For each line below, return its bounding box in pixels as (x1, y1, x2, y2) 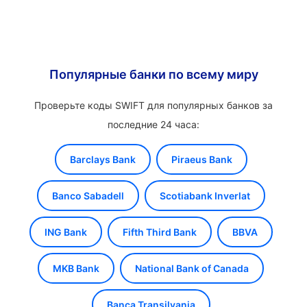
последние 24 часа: (108, 119, 199, 130)
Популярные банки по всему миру (49, 67, 258, 82)
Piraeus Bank (171, 153, 232, 165)
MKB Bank (53, 262, 99, 274)
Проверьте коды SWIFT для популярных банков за (34, 99, 273, 111)
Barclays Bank (69, 153, 136, 165)
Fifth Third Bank (122, 226, 197, 238)
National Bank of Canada (135, 262, 249, 274)
